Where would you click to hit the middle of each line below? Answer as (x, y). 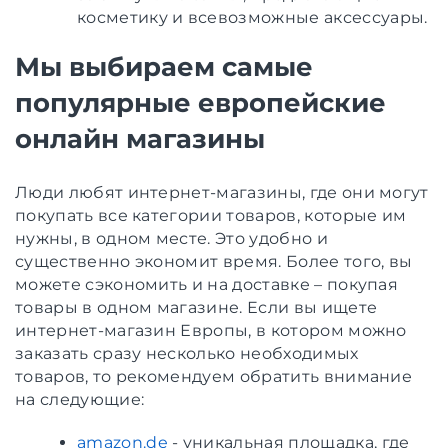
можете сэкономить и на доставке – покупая (207, 284)
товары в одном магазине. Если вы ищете (196, 307)
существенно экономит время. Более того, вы (214, 261)
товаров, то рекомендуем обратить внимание (214, 376)
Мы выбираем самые (164, 66)
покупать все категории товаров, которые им (211, 215)
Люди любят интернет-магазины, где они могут (222, 192)
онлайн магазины (140, 138)
